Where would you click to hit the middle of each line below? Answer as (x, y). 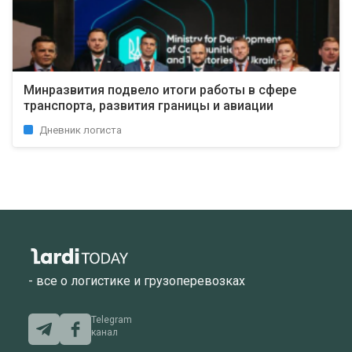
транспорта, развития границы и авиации (148, 106)
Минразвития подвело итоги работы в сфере (160, 90)
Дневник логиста (81, 130)
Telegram (112, 320)
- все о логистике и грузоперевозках (137, 281)
